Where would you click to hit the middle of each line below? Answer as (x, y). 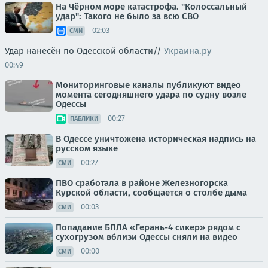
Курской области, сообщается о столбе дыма (151, 192)
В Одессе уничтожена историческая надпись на (156, 138)
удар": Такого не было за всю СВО (127, 16)
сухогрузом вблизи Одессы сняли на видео (147, 237)
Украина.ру (188, 51)
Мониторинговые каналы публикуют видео (148, 85)
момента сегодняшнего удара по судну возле (151, 94)
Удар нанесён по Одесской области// (84, 51)
